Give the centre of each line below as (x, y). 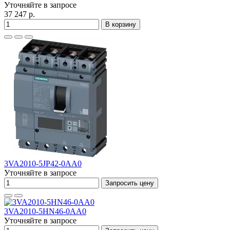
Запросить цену (130, 183)
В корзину (121, 24)
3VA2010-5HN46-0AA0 (45, 211)
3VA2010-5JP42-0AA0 (43, 164)
